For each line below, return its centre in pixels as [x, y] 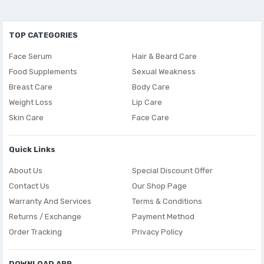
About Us [26, 171]
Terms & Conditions [167, 201]
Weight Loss [31, 102]
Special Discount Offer [172, 171]
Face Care [151, 118]
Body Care [151, 87]
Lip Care [147, 102]
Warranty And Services [50, 201]
